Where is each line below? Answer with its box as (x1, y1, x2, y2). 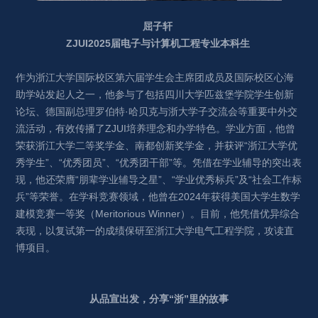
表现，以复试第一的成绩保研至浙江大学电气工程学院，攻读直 (16, 225, 295, 237)
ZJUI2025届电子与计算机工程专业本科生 (65, 38, 253, 50)
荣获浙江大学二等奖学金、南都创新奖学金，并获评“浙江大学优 (16, 140, 298, 152)
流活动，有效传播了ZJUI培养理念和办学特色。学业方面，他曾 (16, 123, 296, 135)
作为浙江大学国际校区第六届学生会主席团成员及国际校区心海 (16, 72, 295, 84)
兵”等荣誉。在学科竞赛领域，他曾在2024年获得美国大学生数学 (16, 191, 301, 203)
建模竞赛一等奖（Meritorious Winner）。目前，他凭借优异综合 (16, 208, 300, 220)
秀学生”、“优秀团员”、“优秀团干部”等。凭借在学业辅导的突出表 (16, 157, 302, 169)
